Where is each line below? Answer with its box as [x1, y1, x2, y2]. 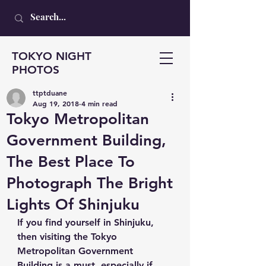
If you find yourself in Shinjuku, [17, 217, 157, 228]
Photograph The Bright [7, 174, 173, 192]
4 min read [81, 99, 118, 108]
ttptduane [33, 88, 67, 97]
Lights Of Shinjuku [7, 195, 140, 214]
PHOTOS [12, 63, 59, 77]
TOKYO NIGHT [12, 49, 91, 63]
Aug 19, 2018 [33, 99, 79, 108]
